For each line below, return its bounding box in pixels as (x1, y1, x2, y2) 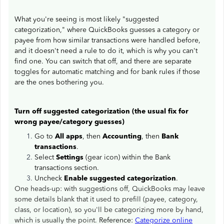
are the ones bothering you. (14, 78, 104, 86)
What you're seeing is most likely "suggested (14, 15, 159, 23)
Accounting (102, 132, 141, 140)
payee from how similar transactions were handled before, (14, 36, 200, 44)
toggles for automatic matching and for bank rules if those (14, 67, 200, 76)
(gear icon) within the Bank (83, 153, 170, 161)
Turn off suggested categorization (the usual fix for (14, 107, 188, 115)
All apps (55, 132, 82, 140)
